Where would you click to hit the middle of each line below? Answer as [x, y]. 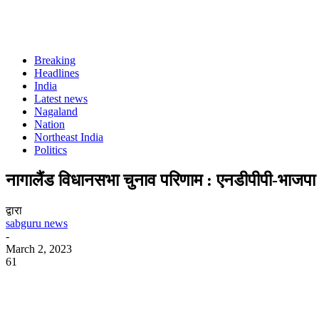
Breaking [55, 60]
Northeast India [69, 137]
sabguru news [37, 223]
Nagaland [56, 111]
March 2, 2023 [39, 249]
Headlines [57, 73]
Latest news [61, 99]
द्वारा [14, 210]
